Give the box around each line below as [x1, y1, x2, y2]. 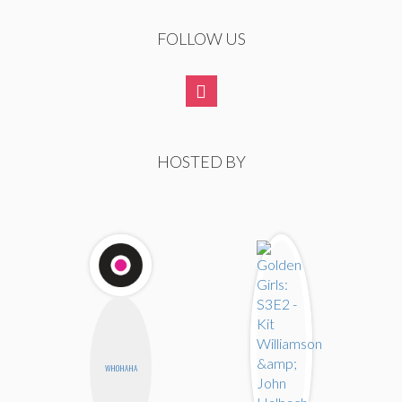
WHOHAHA [104, 362, 137, 375]
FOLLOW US [156, 29, 246, 49]
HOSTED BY [156, 152, 246, 172]
